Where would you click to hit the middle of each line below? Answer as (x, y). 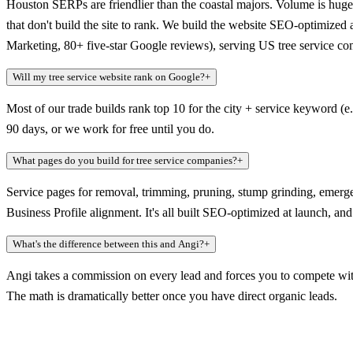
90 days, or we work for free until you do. (110, 129)
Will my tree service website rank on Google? (109, 77)
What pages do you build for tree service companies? (125, 161)
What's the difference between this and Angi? (108, 244)
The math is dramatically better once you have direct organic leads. (172, 296)
